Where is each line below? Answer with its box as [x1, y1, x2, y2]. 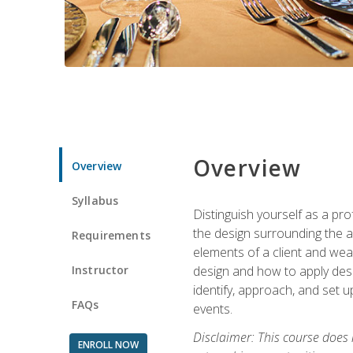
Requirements [72, 227, 150, 243]
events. [192, 299, 232, 318]
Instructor [72, 262, 129, 277]
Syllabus [72, 192, 119, 208]
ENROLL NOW [77, 337, 139, 351]
